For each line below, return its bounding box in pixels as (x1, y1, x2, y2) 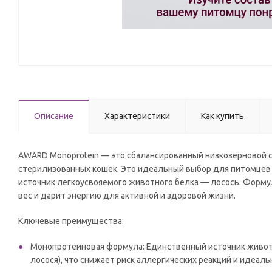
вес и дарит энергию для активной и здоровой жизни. (18, 191, 236, 200)
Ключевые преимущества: (18, 216, 124, 226)
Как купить (201, 111, 244, 121)
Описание (34, 111, 73, 121)
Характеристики (104, 111, 170, 121)
